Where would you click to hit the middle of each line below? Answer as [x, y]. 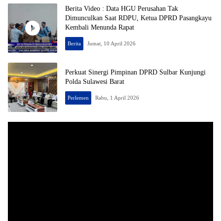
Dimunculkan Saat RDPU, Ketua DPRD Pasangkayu [138, 18]
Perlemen [78, 98]
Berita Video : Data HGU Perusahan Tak [122, 8]
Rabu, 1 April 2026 [117, 98]
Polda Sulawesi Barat [95, 82]
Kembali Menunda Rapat [100, 27]
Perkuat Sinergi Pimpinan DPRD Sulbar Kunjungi [135, 73]
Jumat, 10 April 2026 [112, 43]
